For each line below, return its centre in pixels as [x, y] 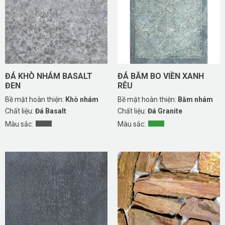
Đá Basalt [50, 111]
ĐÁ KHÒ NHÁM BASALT [49, 76]
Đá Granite [164, 111]
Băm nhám [195, 100]
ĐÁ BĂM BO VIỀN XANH [161, 76]
